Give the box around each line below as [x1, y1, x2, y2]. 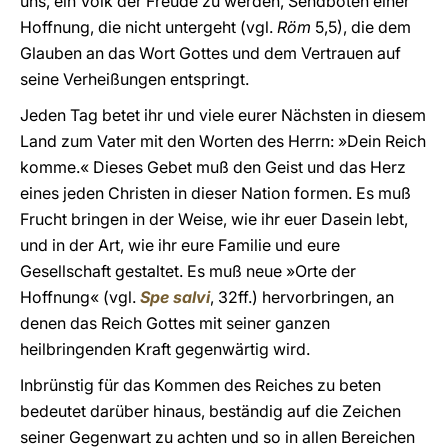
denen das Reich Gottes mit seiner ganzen [20, 313, 330, 333]
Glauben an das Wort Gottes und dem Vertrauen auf [20, 43, 401, 63]
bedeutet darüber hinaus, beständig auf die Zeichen [20, 401, 401, 421]
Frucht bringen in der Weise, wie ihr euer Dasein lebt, [20, 209, 408, 229]
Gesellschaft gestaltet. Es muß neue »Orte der [20, 261, 356, 281]
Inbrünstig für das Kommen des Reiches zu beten [20, 375, 381, 395]
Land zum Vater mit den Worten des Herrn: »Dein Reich [20, 131, 426, 151]
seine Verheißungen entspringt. [20, 69, 249, 89]
